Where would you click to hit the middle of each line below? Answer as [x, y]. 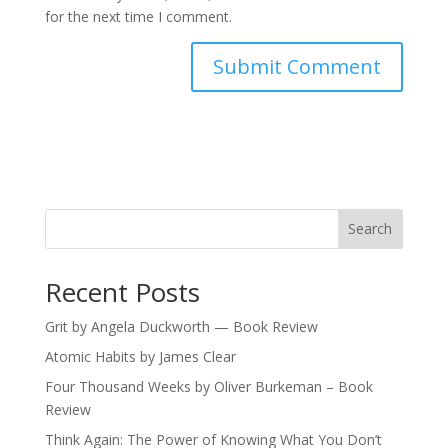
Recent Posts [122, 291]
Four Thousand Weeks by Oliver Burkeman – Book [208, 386]
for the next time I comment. [138, 16]
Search [370, 229]
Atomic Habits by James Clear [140, 356]
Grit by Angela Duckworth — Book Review [181, 326]
